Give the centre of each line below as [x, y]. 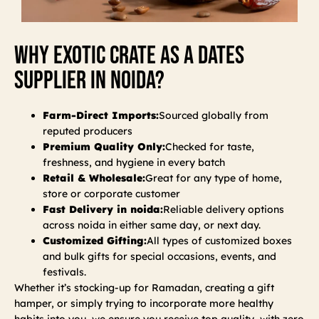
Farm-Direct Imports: [101, 115]
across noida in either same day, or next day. [152, 225]
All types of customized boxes [219, 240]
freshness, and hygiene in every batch [134, 162]
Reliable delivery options [224, 209]
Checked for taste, [210, 146]
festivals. [64, 272]
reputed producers [88, 131]
